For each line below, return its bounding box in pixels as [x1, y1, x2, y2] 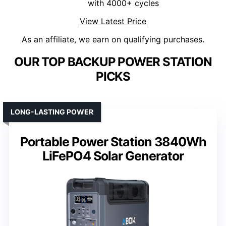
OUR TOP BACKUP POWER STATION [14, 54, 212, 70]
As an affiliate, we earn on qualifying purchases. [22, 34, 204, 45]
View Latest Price [80, 16, 146, 27]
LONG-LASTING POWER [11, 107, 93, 117]
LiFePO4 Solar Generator [42, 148, 184, 164]
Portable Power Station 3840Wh [20, 134, 206, 150]
